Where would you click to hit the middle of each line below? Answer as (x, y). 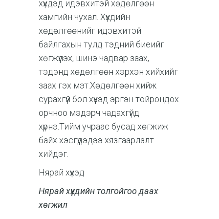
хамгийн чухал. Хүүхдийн (84, 17)
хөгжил (53, 204)
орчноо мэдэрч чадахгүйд (89, 112)
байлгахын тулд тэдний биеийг (101, 44)
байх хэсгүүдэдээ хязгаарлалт (96, 140)
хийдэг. (54, 153)
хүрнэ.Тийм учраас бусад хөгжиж (103, 126)
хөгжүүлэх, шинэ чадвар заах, (94, 58)
